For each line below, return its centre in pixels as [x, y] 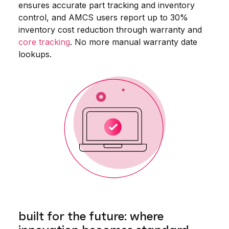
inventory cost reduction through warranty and [110, 30]
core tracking [44, 42]
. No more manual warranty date [134, 42]
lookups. [35, 54]
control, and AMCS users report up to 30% [103, 18]
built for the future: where [91, 216]
